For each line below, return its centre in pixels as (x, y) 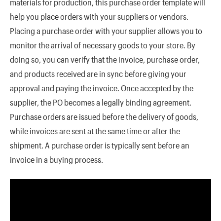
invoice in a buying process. (56, 159)
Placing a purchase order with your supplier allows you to (106, 30)
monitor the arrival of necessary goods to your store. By (103, 45)
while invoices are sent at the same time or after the (95, 130)
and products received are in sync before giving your (98, 73)
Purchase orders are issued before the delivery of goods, (104, 116)
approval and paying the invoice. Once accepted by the (102, 88)
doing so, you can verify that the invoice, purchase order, (105, 59)
